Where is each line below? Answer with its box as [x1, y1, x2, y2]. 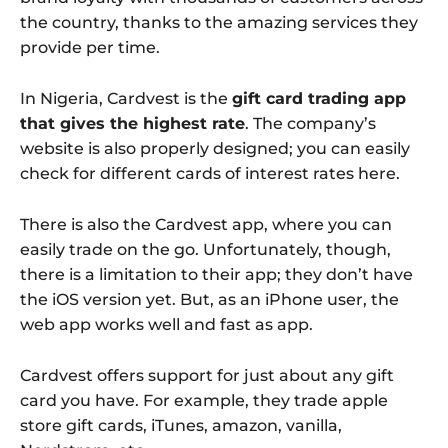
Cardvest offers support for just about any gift [20, 366, 394, 386]
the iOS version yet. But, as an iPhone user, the [20, 290, 399, 310]
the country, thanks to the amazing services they [20, 13, 418, 33]
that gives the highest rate [20, 114, 245, 134]
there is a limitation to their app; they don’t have [20, 265, 413, 285]
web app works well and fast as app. [20, 315, 313, 335]
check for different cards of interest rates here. [20, 164, 400, 184]
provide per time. [20, 38, 160, 58]
